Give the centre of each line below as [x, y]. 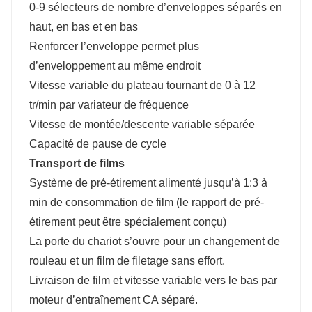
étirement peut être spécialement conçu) [128, 221]
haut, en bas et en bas [84, 26]
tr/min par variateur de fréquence [109, 104]
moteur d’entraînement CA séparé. [114, 299]
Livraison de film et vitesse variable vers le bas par [153, 280]
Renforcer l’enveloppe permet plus [114, 46]
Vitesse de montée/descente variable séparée [142, 124]
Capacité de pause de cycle [98, 143]
